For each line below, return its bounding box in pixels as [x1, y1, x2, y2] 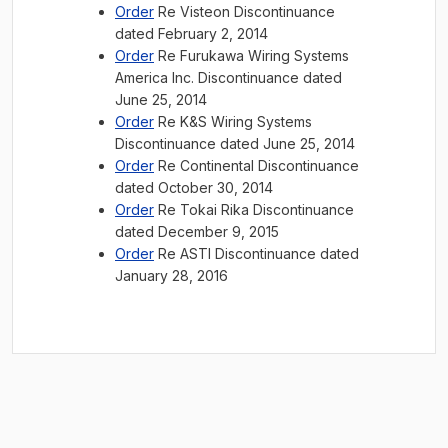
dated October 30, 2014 [115, 179, 273, 196]
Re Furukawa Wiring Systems [154, 47, 349, 64]
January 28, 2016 [115, 267, 228, 284]
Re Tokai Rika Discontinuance [154, 201, 354, 218]
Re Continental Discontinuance [154, 157, 359, 174]
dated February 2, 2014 [115, 25, 268, 42]
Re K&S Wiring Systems [154, 113, 312, 130]
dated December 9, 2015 [115, 223, 279, 240]
